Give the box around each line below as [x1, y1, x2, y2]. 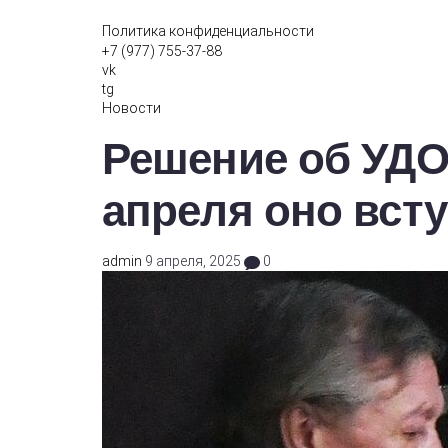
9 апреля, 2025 [145, 253, 244, 270]
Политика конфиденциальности [102, 23, 314, 40]
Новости [102, 100, 161, 117]
